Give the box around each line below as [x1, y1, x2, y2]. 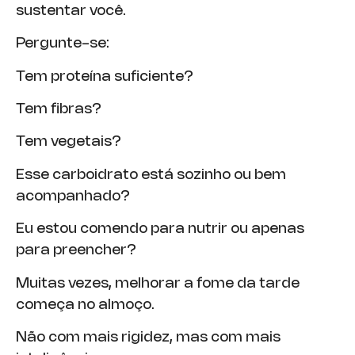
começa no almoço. [16, 298, 155, 311]
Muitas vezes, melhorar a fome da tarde [16, 277, 300, 290]
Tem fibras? [16, 103, 101, 116]
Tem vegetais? [16, 136, 121, 149]
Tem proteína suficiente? [16, 70, 193, 83]
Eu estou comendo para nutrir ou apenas [16, 223, 304, 236]
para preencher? [16, 244, 136, 258]
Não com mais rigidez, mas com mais [16, 331, 281, 345]
